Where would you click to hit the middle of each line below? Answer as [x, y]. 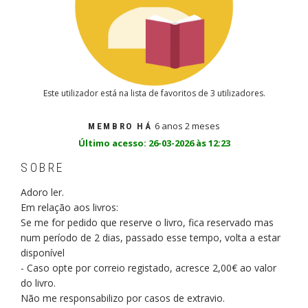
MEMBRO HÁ [120, 126]
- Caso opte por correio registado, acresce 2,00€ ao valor [148, 268]
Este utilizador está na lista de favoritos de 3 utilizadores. [154, 93]
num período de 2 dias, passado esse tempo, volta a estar [151, 238]
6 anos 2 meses [186, 126]
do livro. [38, 283]
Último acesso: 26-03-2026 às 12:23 [154, 143]
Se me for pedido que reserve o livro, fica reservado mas [147, 223]
